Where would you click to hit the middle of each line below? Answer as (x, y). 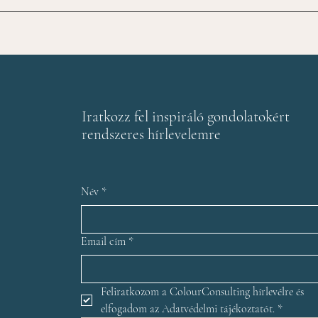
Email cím (103, 241)
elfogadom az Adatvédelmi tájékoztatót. (187, 308)
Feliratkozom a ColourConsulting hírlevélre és (202, 291)
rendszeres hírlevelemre (151, 134)
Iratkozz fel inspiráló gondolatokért (185, 116)
